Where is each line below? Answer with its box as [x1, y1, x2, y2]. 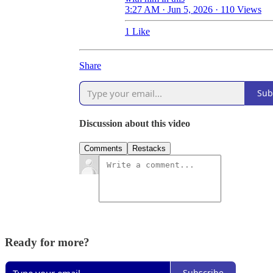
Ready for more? [5, 235, 90, 249]
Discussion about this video [79, 118, 190, 129]
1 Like [125, 26, 150, 37]
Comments [84, 144, 122, 154]
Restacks [132, 144, 166, 154]
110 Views [221, 4, 261, 15]
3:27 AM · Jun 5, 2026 [125, 4, 213, 15]
